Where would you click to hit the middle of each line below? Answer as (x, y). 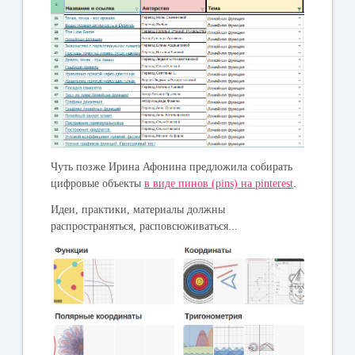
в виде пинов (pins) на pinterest (219, 183)
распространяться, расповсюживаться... (145, 226)
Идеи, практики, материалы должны (138, 209)
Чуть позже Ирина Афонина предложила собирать (172, 166)
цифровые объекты (98, 183)
